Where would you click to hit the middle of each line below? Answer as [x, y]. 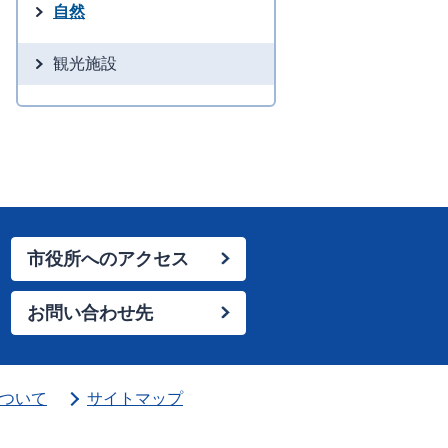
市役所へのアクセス [108, 259]
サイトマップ [135, 398]
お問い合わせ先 [90, 313]
